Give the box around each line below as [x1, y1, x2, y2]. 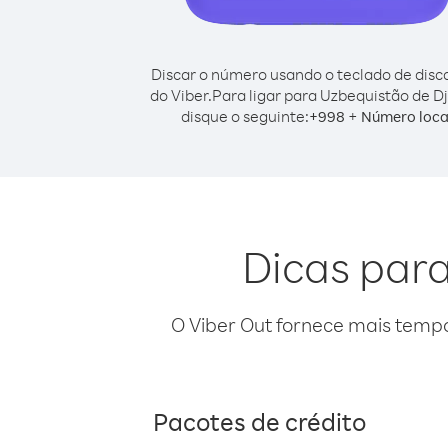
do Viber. [150, 85, 212, 105]
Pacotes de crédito [153, 405, 366, 437]
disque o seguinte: [181, 106, 309, 126]
